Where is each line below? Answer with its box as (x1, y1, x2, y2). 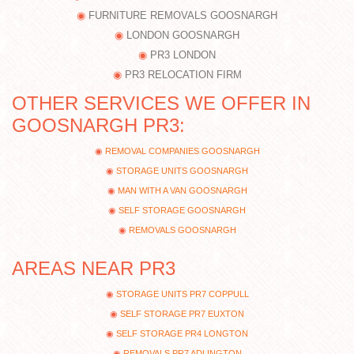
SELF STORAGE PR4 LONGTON (116, 329, 248, 339)
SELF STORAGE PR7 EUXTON (120, 309, 244, 319)
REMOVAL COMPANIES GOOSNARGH (104, 146, 260, 156)
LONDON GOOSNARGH (126, 29, 239, 42)
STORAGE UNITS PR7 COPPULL (115, 289, 249, 299)
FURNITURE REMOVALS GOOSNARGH (88, 9, 277, 22)
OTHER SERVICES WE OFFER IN (12, 92, 311, 115)
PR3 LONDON (150, 49, 216, 62)
